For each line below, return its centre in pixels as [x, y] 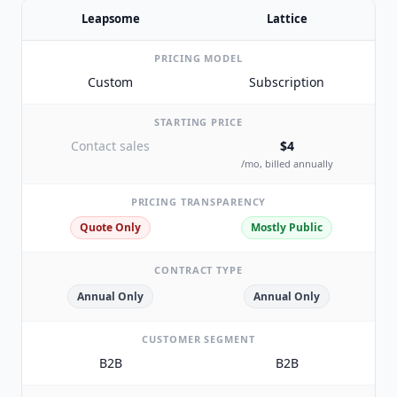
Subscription [287, 82]
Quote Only [110, 228]
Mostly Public [287, 228]
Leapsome [110, 19]
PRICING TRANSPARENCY [198, 201]
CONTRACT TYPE [198, 270]
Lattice [287, 19]
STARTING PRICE [198, 122]
